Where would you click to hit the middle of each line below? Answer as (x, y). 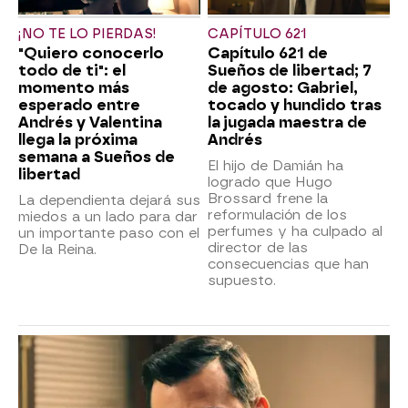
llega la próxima (78, 139)
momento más (74, 87)
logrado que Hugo (270, 182)
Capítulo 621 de (268, 53)
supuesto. (242, 280)
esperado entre (79, 105)
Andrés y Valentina (90, 122)
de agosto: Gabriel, (283, 87)
